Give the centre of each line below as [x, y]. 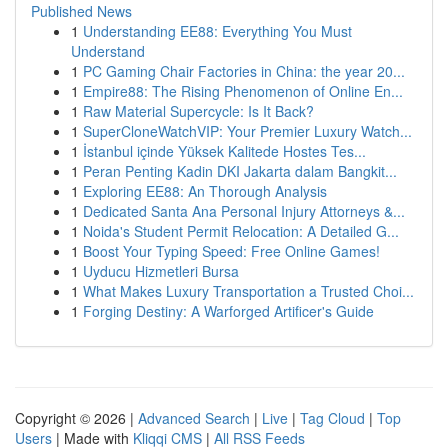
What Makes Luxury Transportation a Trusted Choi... [248, 291]
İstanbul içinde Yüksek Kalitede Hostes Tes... [224, 151]
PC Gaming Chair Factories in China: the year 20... [244, 71]
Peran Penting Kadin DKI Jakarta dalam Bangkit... [240, 171]
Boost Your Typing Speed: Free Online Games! [231, 251]
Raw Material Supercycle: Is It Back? [198, 111]
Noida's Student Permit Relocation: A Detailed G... [241, 231]
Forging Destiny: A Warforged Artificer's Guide [228, 311]
